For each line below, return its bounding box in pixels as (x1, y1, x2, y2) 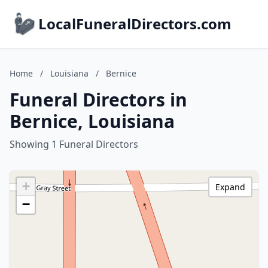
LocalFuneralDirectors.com (38, 14, 232, 33)
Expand (215, 181, 245, 193)
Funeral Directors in (10, 87, 187, 112)
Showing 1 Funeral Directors (10, 138, 138, 151)
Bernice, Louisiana (10, 109, 175, 133)
